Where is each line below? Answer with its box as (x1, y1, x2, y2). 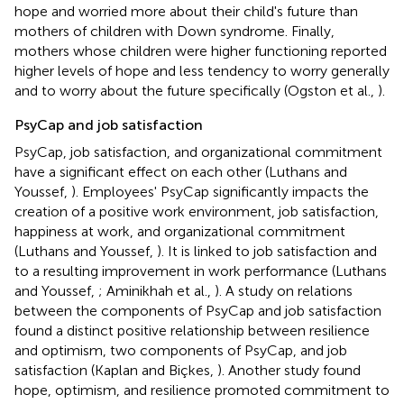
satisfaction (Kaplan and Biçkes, (14, 361, 217, 379)
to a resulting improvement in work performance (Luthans (14, 262, 387, 280)
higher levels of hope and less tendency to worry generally (14, 61, 390, 79)
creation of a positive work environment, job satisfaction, (14, 202, 379, 220)
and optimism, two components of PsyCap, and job (14, 341, 347, 359)
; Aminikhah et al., (98, 281, 215, 299)
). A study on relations (215, 281, 353, 299)
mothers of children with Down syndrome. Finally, (14, 22, 335, 40)
